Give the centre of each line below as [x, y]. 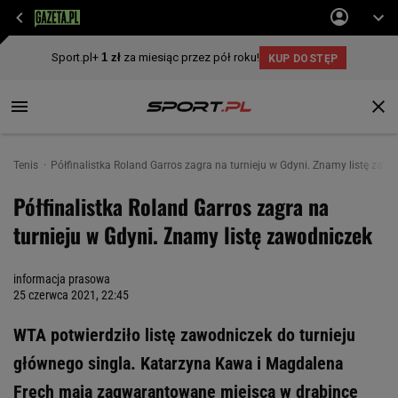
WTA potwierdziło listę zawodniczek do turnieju [184, 335]
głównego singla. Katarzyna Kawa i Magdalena [178, 363]
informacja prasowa [62, 279]
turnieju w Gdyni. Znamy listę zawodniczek [193, 235]
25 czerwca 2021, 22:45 [71, 295]
